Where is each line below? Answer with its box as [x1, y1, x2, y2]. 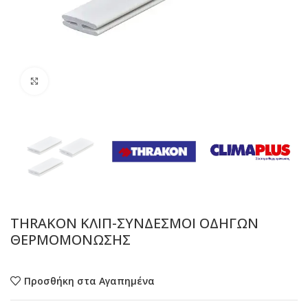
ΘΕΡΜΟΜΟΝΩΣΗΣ [10, 230, 131, 250]
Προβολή [48, 75, 87, 87]
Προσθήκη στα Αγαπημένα [23, 274, 155, 287]
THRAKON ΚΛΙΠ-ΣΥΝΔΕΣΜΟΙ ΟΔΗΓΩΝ [10, 214, 258, 233]
